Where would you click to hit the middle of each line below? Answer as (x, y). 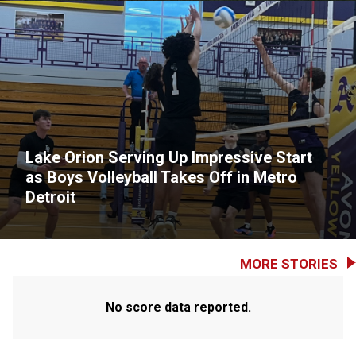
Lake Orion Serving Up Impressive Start (169, 157)
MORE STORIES (289, 264)
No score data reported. (178, 307)
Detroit (50, 197)
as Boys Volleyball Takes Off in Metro (161, 177)
